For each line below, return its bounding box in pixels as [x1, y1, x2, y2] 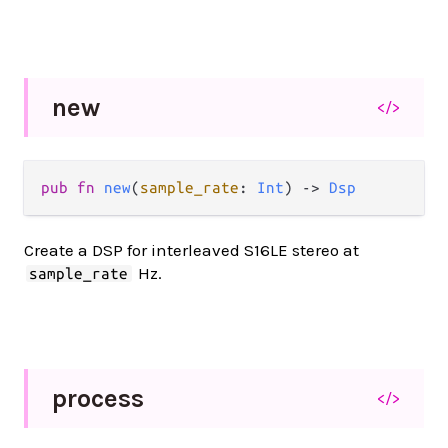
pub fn [41, 179, 104, 196]
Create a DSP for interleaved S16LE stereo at [24, 240, 359, 260]
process [52, 384, 144, 413]
